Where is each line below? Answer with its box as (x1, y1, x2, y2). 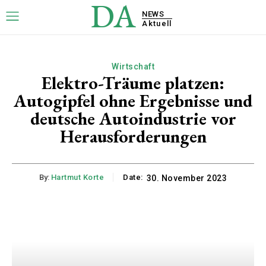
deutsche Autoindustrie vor (30, 107, 236, 130)
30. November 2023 (146, 173, 227, 183)
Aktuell (142, 18, 172, 28)
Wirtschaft (112, 62, 154, 71)
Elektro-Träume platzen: (42, 71, 224, 94)
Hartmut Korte (50, 173, 104, 182)
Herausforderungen (59, 125, 207, 148)
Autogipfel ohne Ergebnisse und (14, 89, 252, 112)
